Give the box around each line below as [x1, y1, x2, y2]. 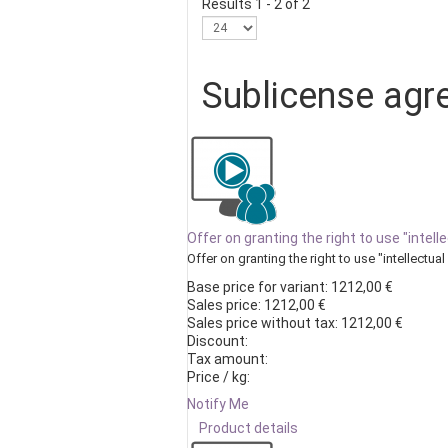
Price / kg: [187, 369, 250, 385]
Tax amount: [187, 351, 268, 367]
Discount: [187, 333, 248, 349]
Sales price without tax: [187, 315, 341, 331]
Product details [199, 420, 298, 436]
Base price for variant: [187, 279, 331, 295]
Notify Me [187, 396, 249, 412]
